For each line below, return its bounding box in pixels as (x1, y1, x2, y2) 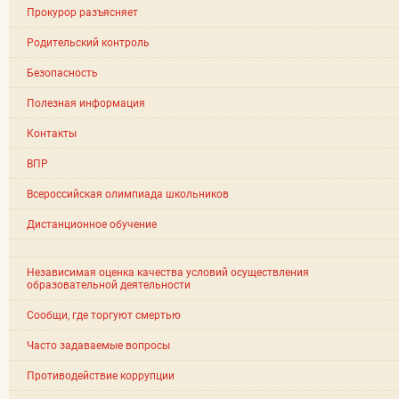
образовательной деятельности (27, 278, 191, 291)
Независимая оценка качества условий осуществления (27, 265, 309, 279)
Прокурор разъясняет (27, 5, 138, 19)
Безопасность (27, 66, 98, 79)
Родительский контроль (27, 36, 150, 49)
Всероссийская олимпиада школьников (27, 187, 229, 200)
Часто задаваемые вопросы (27, 338, 170, 352)
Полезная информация (27, 96, 145, 110)
